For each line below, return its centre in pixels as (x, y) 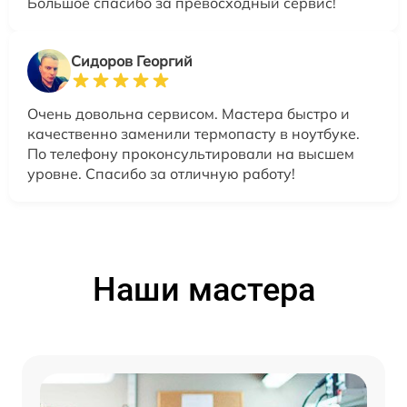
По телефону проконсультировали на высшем (191, 153)
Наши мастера (203, 289)
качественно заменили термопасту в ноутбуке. (194, 133)
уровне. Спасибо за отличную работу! (161, 173)
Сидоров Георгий (132, 60)
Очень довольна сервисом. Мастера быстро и (189, 113)
